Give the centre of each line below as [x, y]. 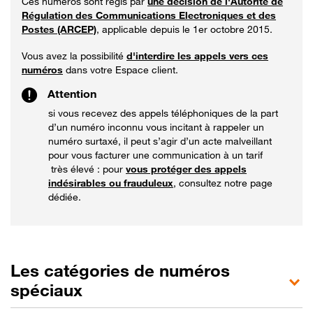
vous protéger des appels [186, 169]
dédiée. [65, 197]
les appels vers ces [223, 56]
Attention [72, 94]
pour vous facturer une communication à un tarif [155, 155]
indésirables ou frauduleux [111, 183]
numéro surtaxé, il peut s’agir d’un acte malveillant [160, 141]
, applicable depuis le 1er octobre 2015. [184, 29]
